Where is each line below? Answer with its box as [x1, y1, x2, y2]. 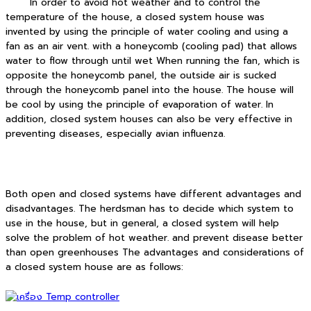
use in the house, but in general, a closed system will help [6, 216, 279, 230]
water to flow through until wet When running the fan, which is [6, 54, 300, 69]
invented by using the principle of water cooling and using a [6, 25, 288, 40]
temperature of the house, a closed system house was [6, 10, 264, 25]
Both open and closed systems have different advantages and [6, 187, 301, 201]
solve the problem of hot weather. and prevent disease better [6, 230, 303, 245]
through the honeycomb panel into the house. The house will [6, 83, 294, 98]
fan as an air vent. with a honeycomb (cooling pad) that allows [6, 40, 297, 54]
